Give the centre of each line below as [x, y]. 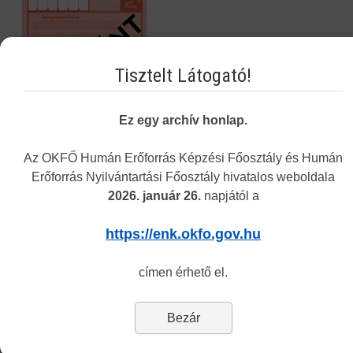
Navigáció [50, 203]
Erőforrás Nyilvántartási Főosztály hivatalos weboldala [183, 176]
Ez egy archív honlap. [183, 120]
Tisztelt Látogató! [183, 75]
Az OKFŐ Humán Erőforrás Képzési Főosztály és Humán [183, 158]
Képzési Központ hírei [74, 252]
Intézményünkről [65, 279]
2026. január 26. [154, 195]
